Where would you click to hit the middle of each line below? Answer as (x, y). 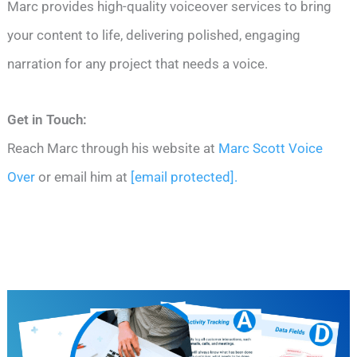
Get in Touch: (47, 119)
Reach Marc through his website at (112, 148)
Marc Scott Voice (269, 148)
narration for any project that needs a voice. (138, 63)
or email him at (83, 177)
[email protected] (183, 177)
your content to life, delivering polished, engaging (154, 35)
